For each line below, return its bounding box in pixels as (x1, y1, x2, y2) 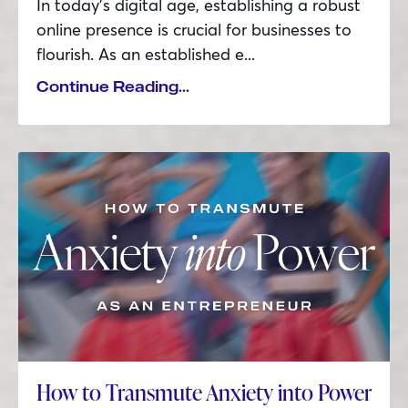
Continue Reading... (36, 77, 189, 97)
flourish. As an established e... (36, 43, 255, 66)
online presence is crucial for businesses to (36, 18, 352, 41)
